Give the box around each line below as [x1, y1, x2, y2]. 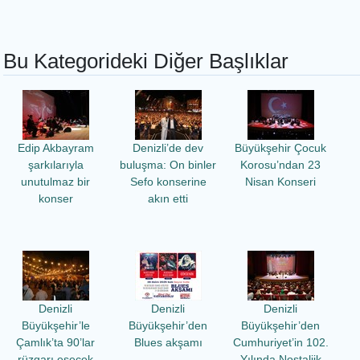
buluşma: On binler [120, 158, 216, 172]
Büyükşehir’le [21, 319, 90, 333]
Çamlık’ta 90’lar [16, 336, 95, 350]
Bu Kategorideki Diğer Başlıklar [3, 50, 288, 73]
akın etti [148, 192, 188, 206]
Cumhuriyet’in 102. [232, 336, 329, 350]
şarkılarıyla [27, 158, 84, 172]
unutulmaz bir [21, 175, 90, 189]
